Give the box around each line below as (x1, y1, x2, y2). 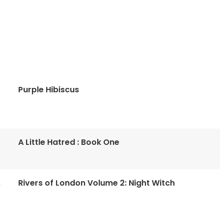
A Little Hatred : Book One (18, 137, 120, 148)
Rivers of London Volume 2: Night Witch (18, 177, 175, 189)
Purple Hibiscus (18, 84, 80, 96)
